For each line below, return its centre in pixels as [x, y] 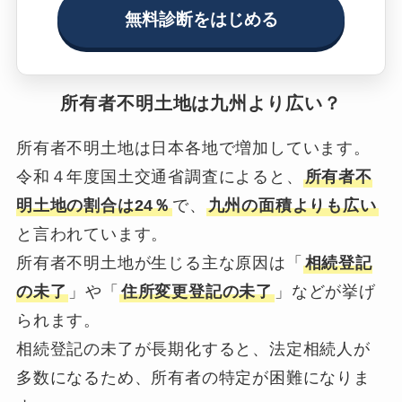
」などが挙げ [325, 291]
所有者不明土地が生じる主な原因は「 [159, 262]
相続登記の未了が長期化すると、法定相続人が [193, 349]
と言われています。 [92, 234]
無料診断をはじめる [201, 19]
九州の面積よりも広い [292, 205]
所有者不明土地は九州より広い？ [201, 103]
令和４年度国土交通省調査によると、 [159, 176]
